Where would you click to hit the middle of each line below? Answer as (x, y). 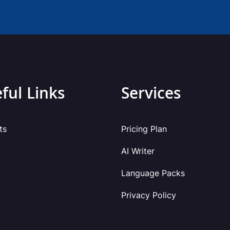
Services (151, 95)
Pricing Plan (144, 129)
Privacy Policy (149, 195)
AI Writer (138, 151)
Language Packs (153, 173)
